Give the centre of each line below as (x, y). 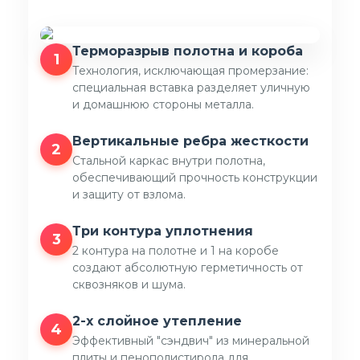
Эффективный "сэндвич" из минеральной (191, 341)
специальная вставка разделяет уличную (191, 88)
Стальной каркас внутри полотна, (169, 161)
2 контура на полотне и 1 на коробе (176, 251)
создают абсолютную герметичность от (188, 268)
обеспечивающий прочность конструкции (195, 178)
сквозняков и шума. (129, 284)
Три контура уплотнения (163, 231)
